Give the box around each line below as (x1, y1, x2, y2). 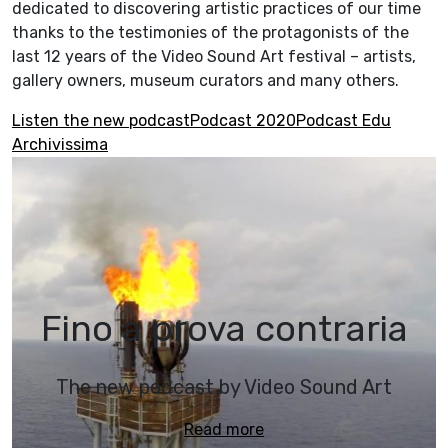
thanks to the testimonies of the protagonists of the (12, 23, 409, 43)
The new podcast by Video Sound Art (56, 375, 392, 400)
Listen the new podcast (12, 111, 190, 131)
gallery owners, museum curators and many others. (12, 71, 399, 91)
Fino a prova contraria (40, 307, 408, 351)
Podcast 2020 (190, 111, 296, 131)
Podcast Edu (296, 111, 391, 131)
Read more (184, 420, 264, 440)
